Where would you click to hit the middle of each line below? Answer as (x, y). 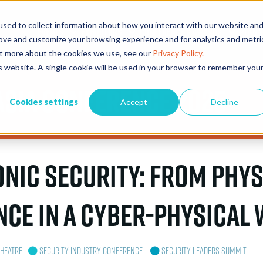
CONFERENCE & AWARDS (181, 32)
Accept (134, 102)
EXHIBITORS (102, 32)
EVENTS (51, 32)
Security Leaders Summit (204, 251)
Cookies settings (43, 102)
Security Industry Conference (91, 251)
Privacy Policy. (178, 53)
